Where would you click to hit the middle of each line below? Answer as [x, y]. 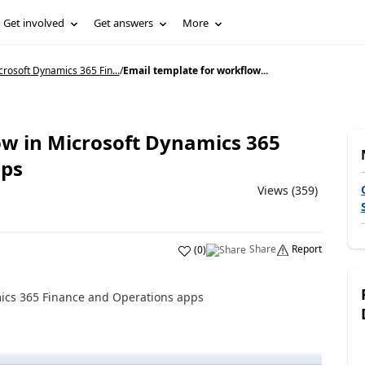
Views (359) [287, 190]
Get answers [124, 23]
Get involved [34, 23]
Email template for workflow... [195, 70]
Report [306, 249]
